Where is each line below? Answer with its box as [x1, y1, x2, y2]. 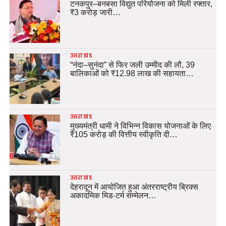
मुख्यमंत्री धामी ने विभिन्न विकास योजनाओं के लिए [70, 121, 211, 130]
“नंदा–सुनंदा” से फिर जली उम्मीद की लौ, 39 [70, 60, 195, 69]
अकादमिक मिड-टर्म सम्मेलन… [70, 191, 156, 200]
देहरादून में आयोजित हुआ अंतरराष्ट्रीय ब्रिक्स [70, 182, 198, 191]
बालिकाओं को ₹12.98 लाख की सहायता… [70, 69, 194, 78]
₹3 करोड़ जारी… [70, 8, 121, 17]
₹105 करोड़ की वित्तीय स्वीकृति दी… [70, 130, 178, 139]
